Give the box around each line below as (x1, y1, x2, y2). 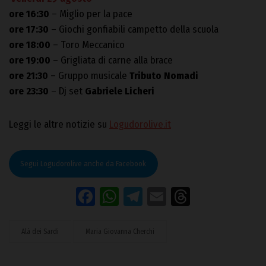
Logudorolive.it (109, 118, 171, 131)
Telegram (142, 185, 214, 208)
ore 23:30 (9, 85, 49, 98)
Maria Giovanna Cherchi (85, 227, 154, 236)
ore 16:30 (9, 8, 49, 21)
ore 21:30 (9, 69, 48, 83)
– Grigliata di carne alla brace (50, 54, 173, 67)
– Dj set (49, 85, 85, 98)
